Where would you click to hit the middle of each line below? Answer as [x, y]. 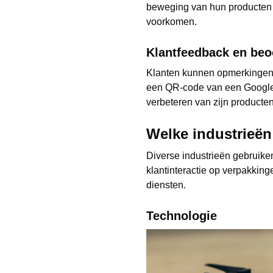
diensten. [166, 185]
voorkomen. [172, 22]
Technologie [182, 216]
